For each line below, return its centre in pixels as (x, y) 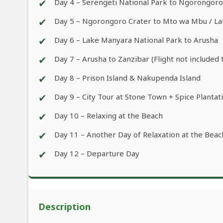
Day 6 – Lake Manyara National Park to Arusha (136, 40)
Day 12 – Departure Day (97, 154)
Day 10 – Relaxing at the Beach (109, 116)
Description (64, 207)
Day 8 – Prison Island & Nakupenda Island (127, 78)
